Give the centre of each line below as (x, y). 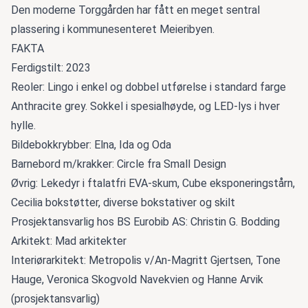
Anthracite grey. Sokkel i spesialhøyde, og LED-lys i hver (145, 106)
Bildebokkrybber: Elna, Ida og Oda (91, 144)
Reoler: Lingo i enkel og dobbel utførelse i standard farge (148, 87)
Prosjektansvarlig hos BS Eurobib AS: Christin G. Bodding (145, 221)
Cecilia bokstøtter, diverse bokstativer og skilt (123, 202)
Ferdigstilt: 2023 (51, 67)
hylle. (23, 125)
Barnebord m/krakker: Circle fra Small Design (119, 164)
